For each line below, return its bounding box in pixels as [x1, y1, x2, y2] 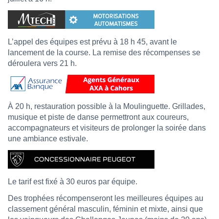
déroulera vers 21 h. [8, 59, 77, 67]
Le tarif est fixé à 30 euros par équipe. [8, 177, 137, 186]
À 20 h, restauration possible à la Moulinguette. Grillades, [8, 102, 205, 110]
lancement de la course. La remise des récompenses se [8, 48, 200, 57]
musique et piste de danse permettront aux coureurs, [8, 112, 189, 121]
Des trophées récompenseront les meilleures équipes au [8, 194, 203, 202]
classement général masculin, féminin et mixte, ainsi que [8, 204, 203, 213]
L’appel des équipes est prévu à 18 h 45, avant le [8, 37, 177, 46]
